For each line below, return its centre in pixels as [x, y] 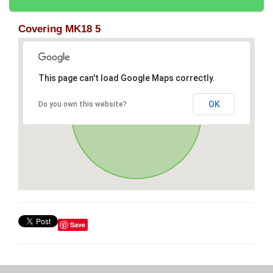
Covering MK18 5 [59, 29]
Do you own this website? [82, 105]
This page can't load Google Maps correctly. [126, 78]
